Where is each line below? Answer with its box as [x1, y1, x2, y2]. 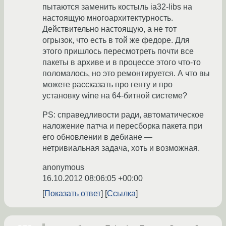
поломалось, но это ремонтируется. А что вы [42, 69, 210, 78]
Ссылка [107, 189, 136, 198]
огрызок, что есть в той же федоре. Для [42, 36, 190, 45]
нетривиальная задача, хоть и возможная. [42, 144, 200, 153]
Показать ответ [44, 189, 101, 198]
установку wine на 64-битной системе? [42, 91, 187, 100]
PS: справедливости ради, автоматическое [42, 110, 204, 120]
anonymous [42, 163, 84, 172]
